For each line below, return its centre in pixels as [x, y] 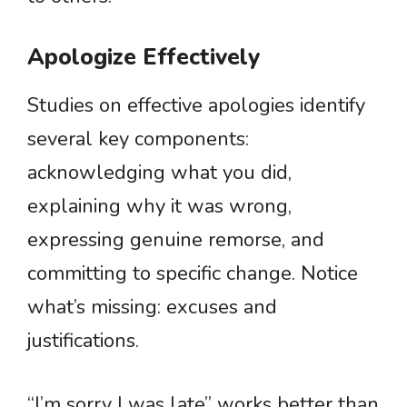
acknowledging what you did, [159, 173]
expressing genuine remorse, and [176, 240]
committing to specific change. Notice [193, 273]
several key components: [138, 139]
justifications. [83, 341]
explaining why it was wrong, [159, 206]
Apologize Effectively [144, 57]
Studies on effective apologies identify [196, 105]
